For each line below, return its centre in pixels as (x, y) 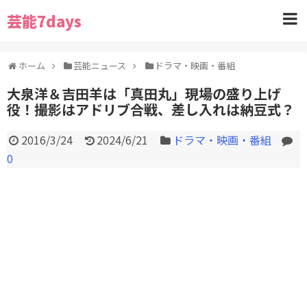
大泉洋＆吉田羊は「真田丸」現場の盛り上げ (144, 94)
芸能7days (44, 21)
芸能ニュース (100, 65)
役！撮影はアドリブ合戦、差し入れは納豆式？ (151, 109)
